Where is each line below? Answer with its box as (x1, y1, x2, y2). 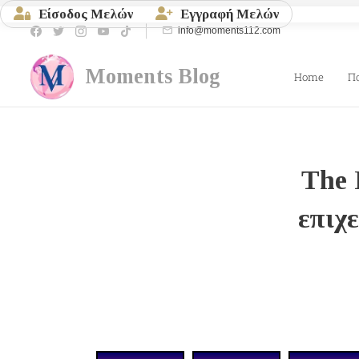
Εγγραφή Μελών (177, 6, 279, 22)
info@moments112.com (178, 24, 281, 36)
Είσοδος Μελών (35, 6, 133, 22)
